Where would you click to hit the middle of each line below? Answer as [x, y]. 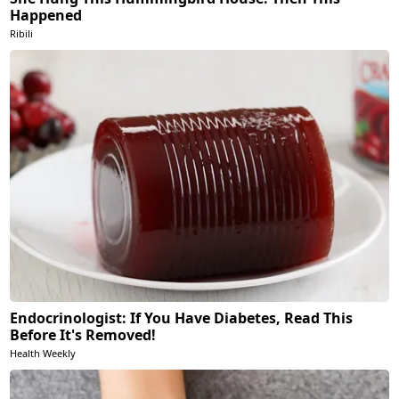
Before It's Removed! [83, 335]
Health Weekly [43, 354]
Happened [46, 16]
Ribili [22, 34]
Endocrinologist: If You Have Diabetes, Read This [182, 318]
